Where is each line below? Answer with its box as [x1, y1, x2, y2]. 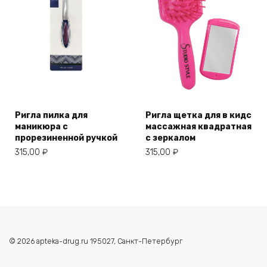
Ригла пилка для [15, 110, 88, 120]
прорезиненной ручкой [15, 132, 117, 143]
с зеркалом [145, 132, 195, 143]
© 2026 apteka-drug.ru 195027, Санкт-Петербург [9, 237, 182, 246]
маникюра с [15, 121, 68, 132]
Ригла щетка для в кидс [145, 110, 252, 120]
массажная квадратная [145, 121, 252, 132]
